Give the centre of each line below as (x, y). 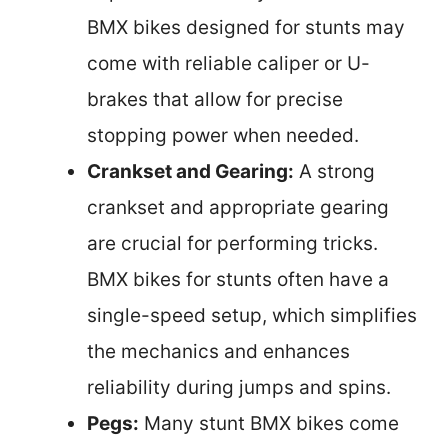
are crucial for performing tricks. (232, 243)
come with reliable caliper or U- (228, 63)
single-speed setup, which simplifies (252, 315)
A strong (334, 171)
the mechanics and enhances (218, 351)
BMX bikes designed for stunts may (246, 27)
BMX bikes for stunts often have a (238, 279)
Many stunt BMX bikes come (269, 423)
